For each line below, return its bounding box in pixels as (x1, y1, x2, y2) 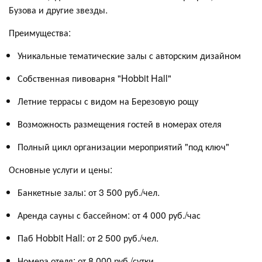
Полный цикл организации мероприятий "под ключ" (18, 139, 229, 153)
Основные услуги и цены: (9, 162, 112, 176)
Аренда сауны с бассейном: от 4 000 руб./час (18, 208, 201, 222)
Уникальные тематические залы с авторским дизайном (18, 48, 241, 62)
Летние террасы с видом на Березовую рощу (18, 94, 198, 108)
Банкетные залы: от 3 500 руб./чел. (18, 185, 160, 199)
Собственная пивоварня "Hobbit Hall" (18, 71, 171, 85)
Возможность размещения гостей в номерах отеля (18, 116, 222, 130)
